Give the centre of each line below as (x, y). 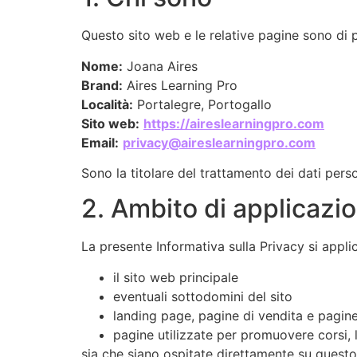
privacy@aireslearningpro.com (219, 142)
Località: (107, 104)
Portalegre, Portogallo (202, 104)
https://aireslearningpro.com (234, 123)
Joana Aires (160, 66)
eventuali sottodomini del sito (203, 296)
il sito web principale (176, 277)
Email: (100, 142)
